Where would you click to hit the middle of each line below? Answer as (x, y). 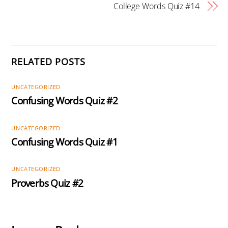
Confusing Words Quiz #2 (64, 101)
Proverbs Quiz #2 (47, 183)
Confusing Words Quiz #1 (64, 142)
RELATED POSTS (48, 62)
